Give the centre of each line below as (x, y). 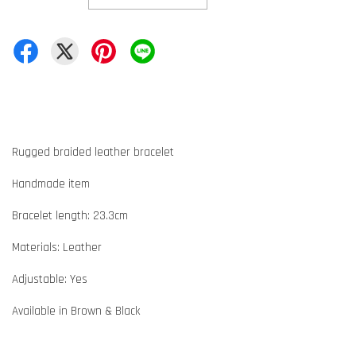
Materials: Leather (57, 248)
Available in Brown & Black (76, 311)
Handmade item (51, 184)
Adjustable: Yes (50, 280)
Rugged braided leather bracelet (93, 153)
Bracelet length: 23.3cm (70, 216)
